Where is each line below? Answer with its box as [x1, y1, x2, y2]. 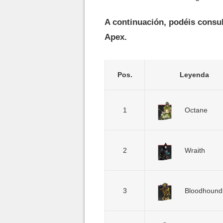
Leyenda [180, 71, 209, 79]
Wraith [185, 146, 205, 154]
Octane [185, 106, 208, 114]
